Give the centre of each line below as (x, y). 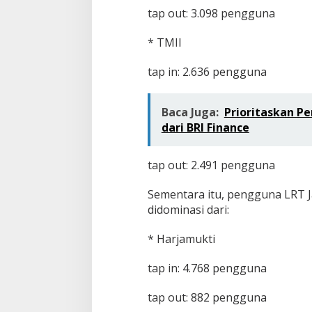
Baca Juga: (190, 112)
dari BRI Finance (205, 128)
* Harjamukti (181, 239)
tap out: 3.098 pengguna (211, 14)
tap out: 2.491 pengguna (211, 165)
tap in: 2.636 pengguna (207, 72)
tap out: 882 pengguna (207, 298)
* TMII (164, 43)
